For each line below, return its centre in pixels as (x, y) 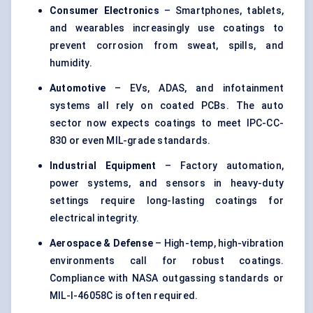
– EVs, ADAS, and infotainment (195, 88)
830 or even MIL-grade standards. (130, 141)
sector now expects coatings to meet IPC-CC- (167, 123)
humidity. (71, 63)
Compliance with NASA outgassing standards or (167, 278)
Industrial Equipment (103, 166)
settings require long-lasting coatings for (167, 201)
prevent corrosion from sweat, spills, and (167, 46)
